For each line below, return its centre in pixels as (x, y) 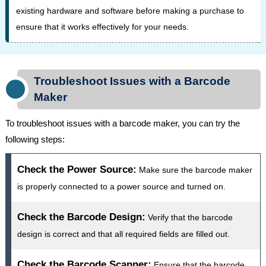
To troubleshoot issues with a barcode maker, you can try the (122, 123)
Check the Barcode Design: (81, 217)
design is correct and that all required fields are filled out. (123, 234)
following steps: (35, 139)
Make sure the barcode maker (195, 170)
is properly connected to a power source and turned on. (121, 186)
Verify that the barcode (190, 217)
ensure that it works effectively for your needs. (102, 26)
